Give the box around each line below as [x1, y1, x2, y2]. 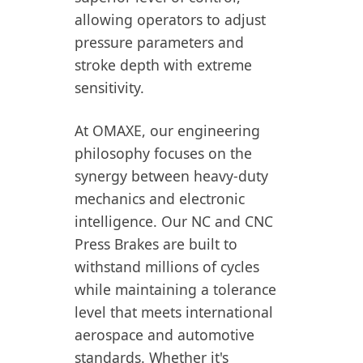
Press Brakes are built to [75, 234, 237, 254]
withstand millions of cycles [75, 257, 259, 276]
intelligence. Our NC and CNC [75, 211, 273, 231]
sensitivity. [75, 78, 144, 97]
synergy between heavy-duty [75, 166, 268, 186]
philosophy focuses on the [75, 143, 252, 163]
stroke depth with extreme [75, 55, 252, 75]
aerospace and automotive [75, 325, 254, 344]
